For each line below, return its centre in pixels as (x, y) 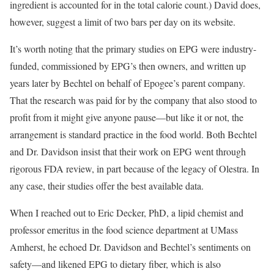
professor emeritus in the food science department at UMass (124, 229)
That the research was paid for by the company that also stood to (133, 100)
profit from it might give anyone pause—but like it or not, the (127, 117)
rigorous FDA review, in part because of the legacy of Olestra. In (135, 168)
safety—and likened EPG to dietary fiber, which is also (115, 264)
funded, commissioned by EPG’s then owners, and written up (128, 65)
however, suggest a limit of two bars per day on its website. (123, 21)
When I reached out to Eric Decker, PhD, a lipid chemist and (127, 212)
